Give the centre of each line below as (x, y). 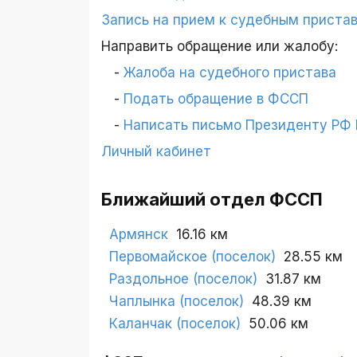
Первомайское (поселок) (192, 257)
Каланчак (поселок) (175, 324)
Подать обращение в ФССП (216, 99)
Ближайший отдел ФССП (212, 200)
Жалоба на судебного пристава (230, 73)
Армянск (139, 235)
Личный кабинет (156, 152)
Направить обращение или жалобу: (220, 47)
